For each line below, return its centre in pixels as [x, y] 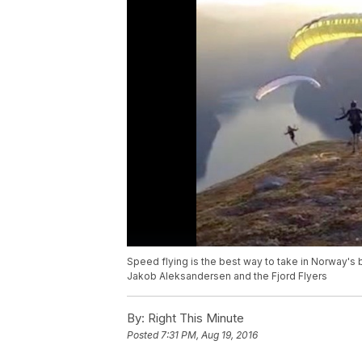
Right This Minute [194, 318]
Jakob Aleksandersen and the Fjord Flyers [227, 276]
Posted [144, 335]
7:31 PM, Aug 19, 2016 [209, 335]
